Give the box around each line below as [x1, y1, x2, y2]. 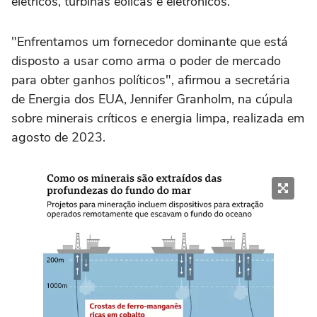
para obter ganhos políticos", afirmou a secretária [11, 71, 290, 89]
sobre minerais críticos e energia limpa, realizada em [11, 110, 304, 127]
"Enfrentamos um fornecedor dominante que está [11, 33, 288, 51]
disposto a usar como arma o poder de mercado [11, 52, 281, 70]
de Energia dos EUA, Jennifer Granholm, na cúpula [11, 91, 293, 108]
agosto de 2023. [11, 129, 105, 146]
